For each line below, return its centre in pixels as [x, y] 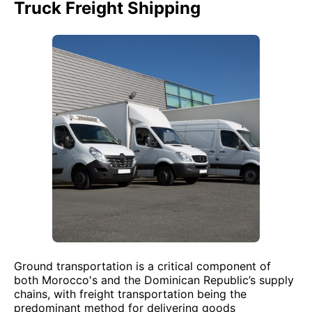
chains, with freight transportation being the [130, 294]
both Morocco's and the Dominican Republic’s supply [154, 280]
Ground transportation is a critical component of [142, 266]
